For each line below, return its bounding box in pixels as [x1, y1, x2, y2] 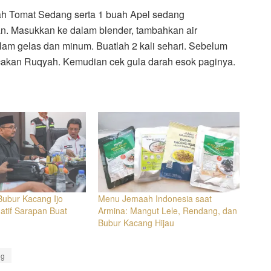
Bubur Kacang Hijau [98, 217, 175, 229]
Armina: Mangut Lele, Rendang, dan [98, 204, 238, 217]
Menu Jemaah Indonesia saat [98, 192, 212, 205]
